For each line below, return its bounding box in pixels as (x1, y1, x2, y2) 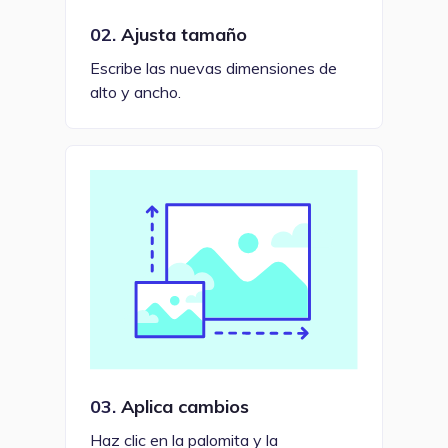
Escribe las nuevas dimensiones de (90, 57, 338, 78)
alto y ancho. (90, 81, 182, 102)
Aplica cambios (116, 394, 250, 418)
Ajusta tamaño (116, 22, 248, 46)
